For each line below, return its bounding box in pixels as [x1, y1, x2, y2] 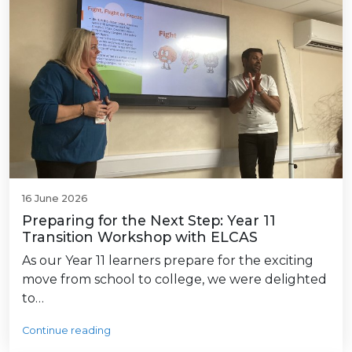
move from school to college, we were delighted [22, 272, 327, 288]
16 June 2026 [22, 192, 88, 205]
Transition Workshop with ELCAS [22, 229, 258, 246]
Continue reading [22, 324, 111, 337]
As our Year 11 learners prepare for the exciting [22, 253, 313, 269]
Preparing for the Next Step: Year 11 [22, 212, 276, 229]
